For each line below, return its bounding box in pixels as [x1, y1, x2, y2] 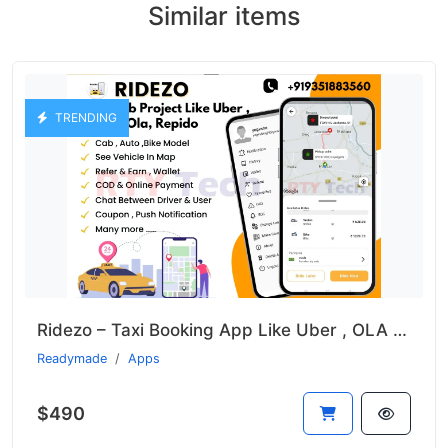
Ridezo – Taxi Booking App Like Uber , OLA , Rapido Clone [393, 320, 407, 341]
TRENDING [52, 110, 117, 126]
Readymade [37, 351, 107, 367]
